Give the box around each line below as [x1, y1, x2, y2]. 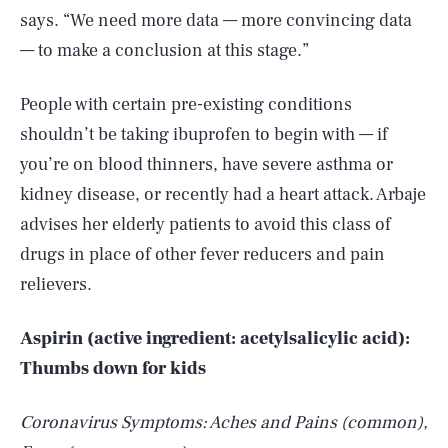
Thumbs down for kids [20, 357, 206, 380]
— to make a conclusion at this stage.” [20, 39, 309, 62]
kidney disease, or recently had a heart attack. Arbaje [20, 183, 426, 206]
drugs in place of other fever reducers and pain [20, 243, 385, 266]
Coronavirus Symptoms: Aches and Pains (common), [20, 411, 428, 434]
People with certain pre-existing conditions [20, 93, 352, 116]
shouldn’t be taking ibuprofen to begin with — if [20, 123, 388, 146]
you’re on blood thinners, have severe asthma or [20, 153, 393, 176]
